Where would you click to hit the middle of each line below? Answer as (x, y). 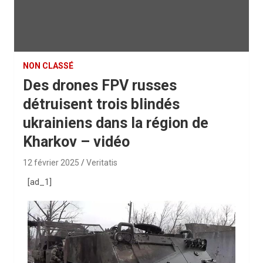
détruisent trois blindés (101, 104)
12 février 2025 (51, 163)
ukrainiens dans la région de (116, 123)
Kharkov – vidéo (76, 142)
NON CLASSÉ (48, 66)
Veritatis (102, 163)
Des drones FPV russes (100, 85)
